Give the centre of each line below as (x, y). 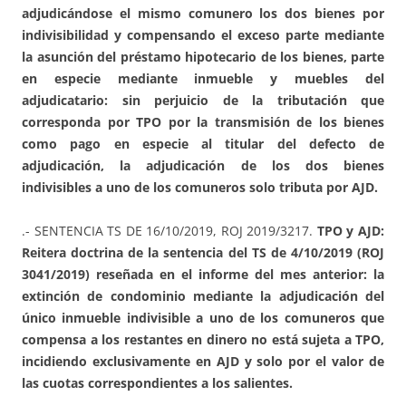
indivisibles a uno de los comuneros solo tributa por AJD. (200, 188)
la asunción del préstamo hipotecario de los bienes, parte (203, 57)
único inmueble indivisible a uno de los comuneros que (203, 318)
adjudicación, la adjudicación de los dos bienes (203, 166)
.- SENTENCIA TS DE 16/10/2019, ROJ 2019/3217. (169, 231)
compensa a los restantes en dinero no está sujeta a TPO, (203, 340)
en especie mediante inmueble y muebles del (203, 79)
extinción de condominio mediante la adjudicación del (203, 296)
